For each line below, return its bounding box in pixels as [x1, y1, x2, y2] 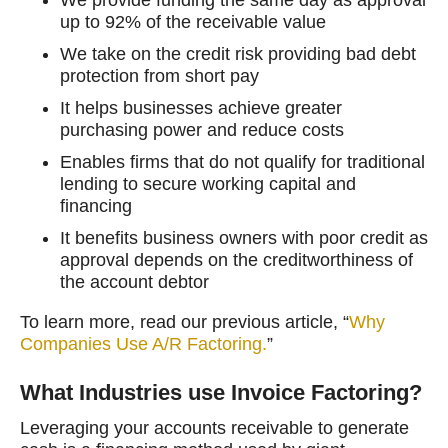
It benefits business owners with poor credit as [60, 227, 428, 248]
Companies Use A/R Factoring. [20, 333, 267, 354]
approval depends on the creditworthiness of [60, 249, 413, 270]
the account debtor [60, 271, 209, 292]
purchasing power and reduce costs [60, 119, 344, 140]
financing [60, 195, 132, 216]
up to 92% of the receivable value [60, 11, 326, 32]
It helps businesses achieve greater [60, 97, 342, 118]
